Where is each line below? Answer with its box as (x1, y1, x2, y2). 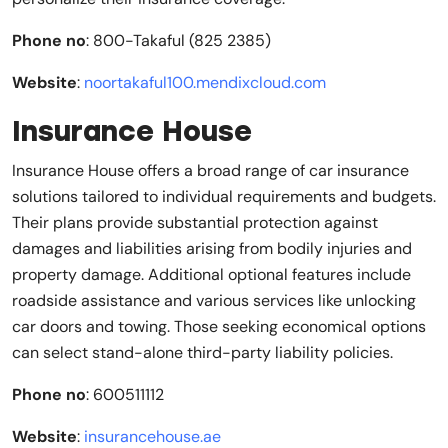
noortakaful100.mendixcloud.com (84, 71, 326, 93)
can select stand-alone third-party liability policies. (12, 341, 393, 363)
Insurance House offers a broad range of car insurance (12, 159, 409, 181)
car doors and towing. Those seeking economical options (12, 315, 426, 337)
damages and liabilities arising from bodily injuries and (12, 237, 412, 259)
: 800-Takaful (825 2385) (86, 29, 271, 51)
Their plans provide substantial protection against (12, 211, 378, 233)
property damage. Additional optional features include (12, 263, 411, 285)
